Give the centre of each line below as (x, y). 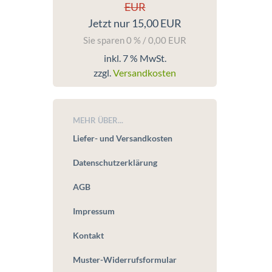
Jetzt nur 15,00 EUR (135, 23)
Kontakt (88, 235)
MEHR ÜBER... (98, 120)
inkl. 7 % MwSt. (135, 58)
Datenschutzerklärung (115, 162)
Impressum (94, 211)
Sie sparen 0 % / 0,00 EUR (135, 40)
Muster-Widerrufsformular (125, 260)
